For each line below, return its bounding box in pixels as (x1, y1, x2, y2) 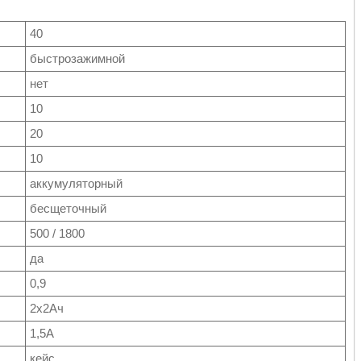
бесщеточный (30, 201, 106, 215)
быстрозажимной (30, 52, 125, 65)
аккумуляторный (30, 176, 122, 190)
